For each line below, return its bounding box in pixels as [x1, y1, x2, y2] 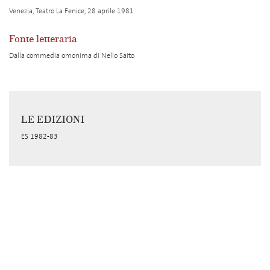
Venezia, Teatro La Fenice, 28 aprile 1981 [9, 6, 134, 16]
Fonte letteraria [9, 34, 77, 45]
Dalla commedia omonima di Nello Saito [9, 51, 134, 60]
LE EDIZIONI [21, 115, 84, 125]
